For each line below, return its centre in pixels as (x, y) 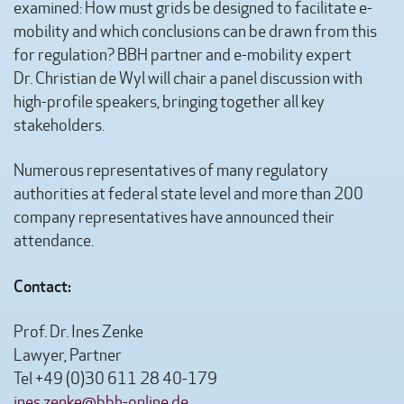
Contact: (50, 286)
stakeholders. (59, 126)
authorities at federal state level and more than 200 (188, 194)
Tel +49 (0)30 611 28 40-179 (115, 379)
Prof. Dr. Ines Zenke (78, 332)
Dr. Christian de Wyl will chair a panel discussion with (188, 79)
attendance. (54, 241)
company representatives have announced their (174, 218)
